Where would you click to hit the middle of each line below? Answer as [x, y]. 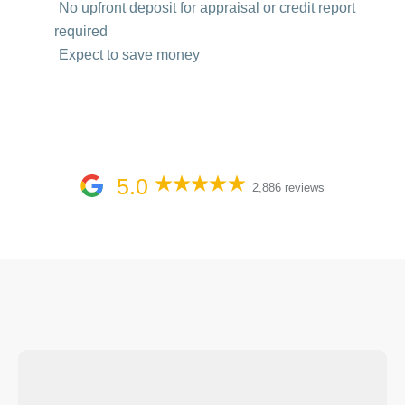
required [81, 31]
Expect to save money [129, 55]
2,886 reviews [288, 188]
